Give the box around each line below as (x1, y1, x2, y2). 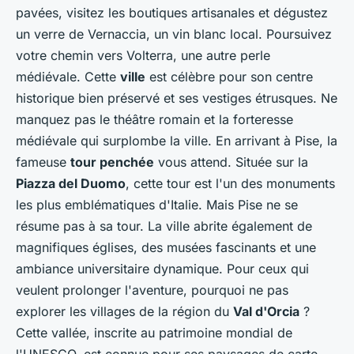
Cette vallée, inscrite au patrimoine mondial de (16, 325, 292, 341)
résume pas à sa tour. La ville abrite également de (16, 218, 312, 235)
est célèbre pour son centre (145, 69, 313, 85)
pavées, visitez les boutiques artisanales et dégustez (16, 5, 328, 21)
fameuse (16, 154, 70, 171)
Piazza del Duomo (16, 175, 126, 192)
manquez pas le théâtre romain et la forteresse (16, 111, 293, 128)
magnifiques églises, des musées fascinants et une (16, 239, 316, 256)
